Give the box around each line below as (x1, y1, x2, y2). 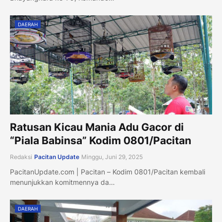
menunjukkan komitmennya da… (10, 178, 115, 186)
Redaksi (10, 153, 32, 161)
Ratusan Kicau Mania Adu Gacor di (10, 121, 184, 133)
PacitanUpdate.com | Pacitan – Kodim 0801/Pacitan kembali (10, 167, 205, 176)
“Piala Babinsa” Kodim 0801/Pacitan (10, 134, 191, 147)
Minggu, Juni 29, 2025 (81, 153, 143, 161)
